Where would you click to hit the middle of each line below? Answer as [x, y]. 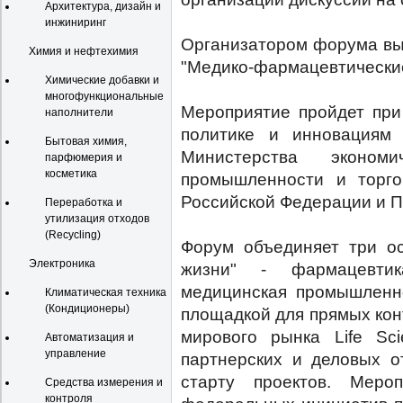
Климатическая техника [106, 292]
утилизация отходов [97, 219]
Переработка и [84, 202]
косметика [71, 174]
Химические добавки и [102, 80]
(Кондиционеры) [87, 309]
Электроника [62, 264]
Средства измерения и [104, 382]
